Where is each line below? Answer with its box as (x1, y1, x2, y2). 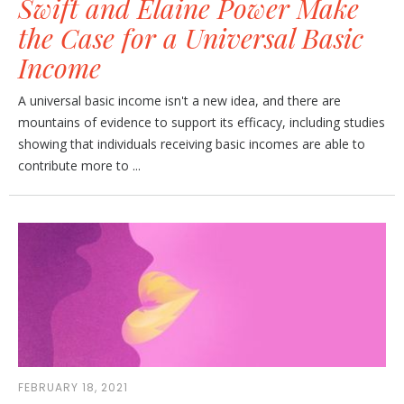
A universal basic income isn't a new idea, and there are (18, 91, 341, 109)
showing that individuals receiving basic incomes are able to (18, 134, 365, 152)
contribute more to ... (18, 156, 141, 174)
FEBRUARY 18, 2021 (18, 379, 128, 395)
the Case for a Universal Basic (18, 19, 363, 56)
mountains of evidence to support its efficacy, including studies (18, 113, 385, 131)
